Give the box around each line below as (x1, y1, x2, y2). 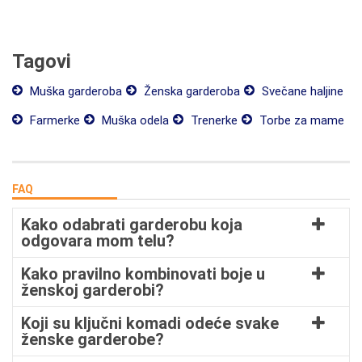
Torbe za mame (256, 113, 344, 128)
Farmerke (27, 113, 80, 128)
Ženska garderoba (141, 84, 240, 99)
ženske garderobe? (21, 330, 164, 349)
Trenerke (187, 113, 238, 128)
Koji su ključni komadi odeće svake (21, 314, 279, 333)
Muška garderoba (27, 84, 122, 99)
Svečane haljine (259, 84, 343, 99)
